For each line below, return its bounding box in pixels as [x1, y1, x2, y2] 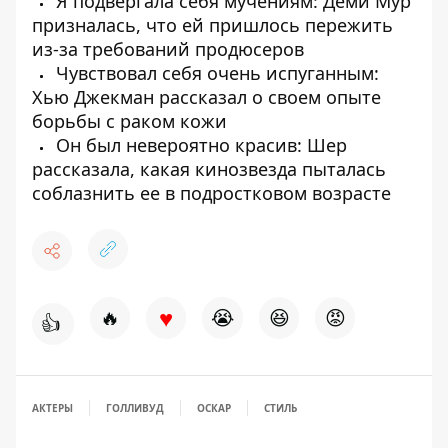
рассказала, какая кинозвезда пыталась [32, 156, 386, 181]
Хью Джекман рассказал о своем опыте [32, 84, 381, 109]
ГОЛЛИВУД [106, 400, 164, 415]
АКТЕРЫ [32, 400, 73, 415]
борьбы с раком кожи [32, 108, 227, 133]
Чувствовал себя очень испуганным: [51, 60, 379, 85]
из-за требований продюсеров [32, 36, 304, 61]
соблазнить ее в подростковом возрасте [32, 180, 391, 205]
